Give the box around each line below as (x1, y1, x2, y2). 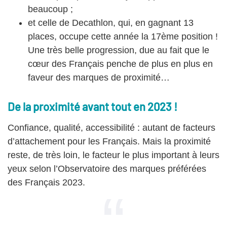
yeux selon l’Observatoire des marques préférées (8, 163, 206, 174)
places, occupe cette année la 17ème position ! (28, 31, 218, 42)
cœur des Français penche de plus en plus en (28, 58, 213, 69)
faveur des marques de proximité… (28, 72, 170, 83)
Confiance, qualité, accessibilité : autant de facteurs (8, 122, 215, 133)
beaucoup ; (28, 4, 73, 14)
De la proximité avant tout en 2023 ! (8, 99, 177, 113)
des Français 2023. (8, 177, 85, 187)
